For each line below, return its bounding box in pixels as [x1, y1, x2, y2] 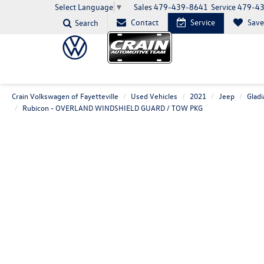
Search [75, 17, 98, 29]
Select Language [55, 1, 113, 13]
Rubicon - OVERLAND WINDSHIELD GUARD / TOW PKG [22, 103, 203, 113]
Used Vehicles [131, 91, 177, 101]
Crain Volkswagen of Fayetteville [12, 91, 118, 101]
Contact [131, 16, 159, 28]
